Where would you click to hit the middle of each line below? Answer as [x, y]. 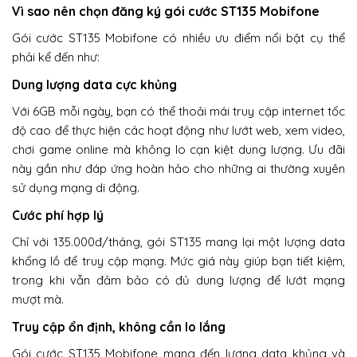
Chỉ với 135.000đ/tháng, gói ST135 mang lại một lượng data [178, 241]
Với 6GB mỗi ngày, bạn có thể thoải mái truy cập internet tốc [178, 111]
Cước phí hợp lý [58, 215]
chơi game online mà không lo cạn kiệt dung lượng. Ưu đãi [178, 149]
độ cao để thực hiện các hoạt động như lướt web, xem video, [178, 130]
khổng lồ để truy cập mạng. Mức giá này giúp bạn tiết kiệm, [178, 261]
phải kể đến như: [56, 57]
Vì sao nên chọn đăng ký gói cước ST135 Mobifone [166, 11]
